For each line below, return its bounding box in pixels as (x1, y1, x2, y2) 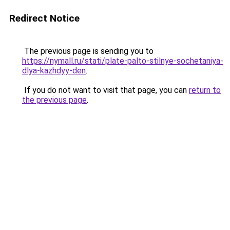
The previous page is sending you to (22, 46, 154, 56)
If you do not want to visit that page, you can (22, 85, 189, 95)
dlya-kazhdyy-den (22, 66, 86, 75)
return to (189, 85, 221, 95)
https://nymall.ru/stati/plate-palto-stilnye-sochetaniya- (22, 56, 223, 66)
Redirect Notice (9, 12, 80, 24)
